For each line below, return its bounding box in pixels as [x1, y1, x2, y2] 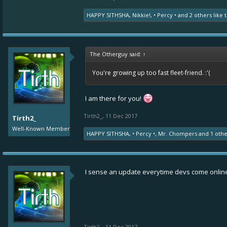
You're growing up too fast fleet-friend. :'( [92, 68, 210, 77]
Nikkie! [132, 11, 150, 19]
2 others [190, 11, 212, 19]
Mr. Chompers [158, 130, 197, 137]
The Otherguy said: [90, 50, 143, 58]
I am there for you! [85, 94, 143, 103]
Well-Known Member [12, 125, 70, 132]
